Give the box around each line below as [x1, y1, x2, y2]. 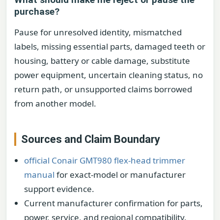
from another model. [14, 97, 96, 109]
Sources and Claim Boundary [21, 133, 160, 145]
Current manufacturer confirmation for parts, [24, 197, 203, 209]
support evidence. [24, 183, 94, 194]
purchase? [14, 5, 59, 17]
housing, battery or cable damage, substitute [14, 55, 190, 66]
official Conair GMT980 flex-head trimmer [24, 154, 185, 166]
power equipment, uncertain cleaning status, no [14, 69, 203, 81]
